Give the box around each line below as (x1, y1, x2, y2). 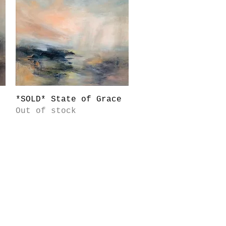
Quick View (51, 94, 92, 102)
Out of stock (15, 106, 76, 116)
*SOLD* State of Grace (15, 94, 122, 104)
